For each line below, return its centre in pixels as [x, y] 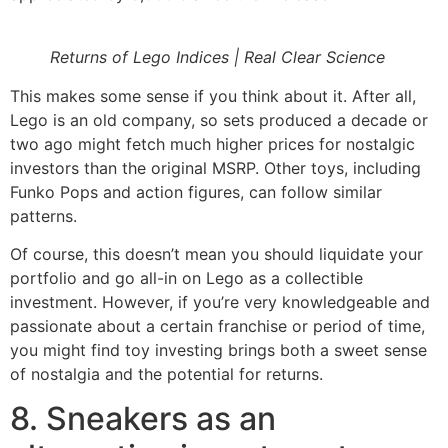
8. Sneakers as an [143, 419]
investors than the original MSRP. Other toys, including [215, 167]
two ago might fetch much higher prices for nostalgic [212, 143]
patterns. [43, 215]
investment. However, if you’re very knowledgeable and [220, 301]
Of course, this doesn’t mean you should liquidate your [216, 253]
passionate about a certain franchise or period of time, [217, 325]
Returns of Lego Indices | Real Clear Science [217, 56]
